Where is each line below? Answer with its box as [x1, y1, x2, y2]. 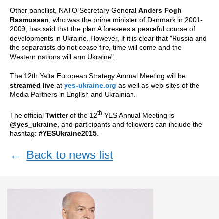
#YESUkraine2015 [39, 130, 97, 138]
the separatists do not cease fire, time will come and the [10, 43, 182, 51]
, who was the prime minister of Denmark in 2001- [49, 15, 203, 23]
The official [10, 111, 45, 119]
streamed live [10, 81, 54, 89]
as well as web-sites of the [118, 81, 199, 89]
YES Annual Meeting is [102, 111, 174, 119]
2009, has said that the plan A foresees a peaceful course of [10, 24, 195, 33]
